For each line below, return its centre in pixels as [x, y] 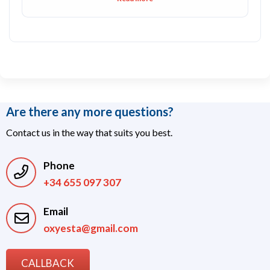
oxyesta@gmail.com [91, 228]
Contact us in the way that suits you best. [89, 132]
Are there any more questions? [90, 111]
